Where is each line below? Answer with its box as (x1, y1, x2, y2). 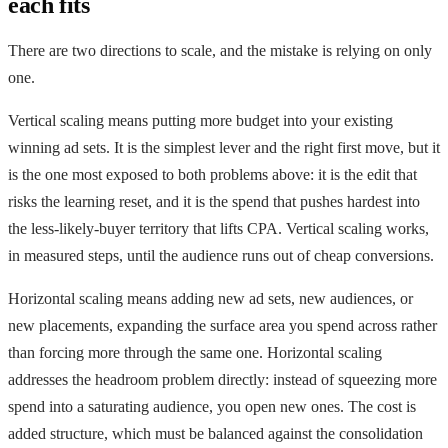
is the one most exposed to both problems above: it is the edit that (8, 165, 417, 183)
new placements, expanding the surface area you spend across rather (8, 316, 437, 334)
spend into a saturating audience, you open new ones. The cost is (8, 397, 416, 415)
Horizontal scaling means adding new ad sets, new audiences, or (8, 289, 413, 307)
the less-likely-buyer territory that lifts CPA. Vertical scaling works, (8, 219, 429, 237)
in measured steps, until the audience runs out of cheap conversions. (8, 246, 434, 264)
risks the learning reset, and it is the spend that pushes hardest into (8, 192, 420, 210)
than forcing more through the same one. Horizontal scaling (8, 343, 382, 361)
